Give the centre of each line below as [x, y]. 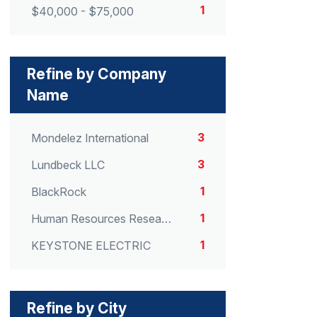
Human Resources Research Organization [166, 219]
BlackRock [59, 192]
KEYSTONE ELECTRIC [91, 246]
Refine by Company [97, 74]
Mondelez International [90, 138]
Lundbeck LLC [68, 165]
